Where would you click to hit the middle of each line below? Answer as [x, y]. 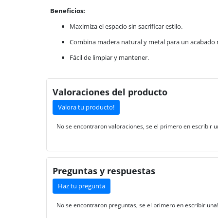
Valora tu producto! [86, 107]
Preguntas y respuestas [104, 171]
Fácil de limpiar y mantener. [109, 58]
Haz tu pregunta [81, 186]
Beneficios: [68, 11]
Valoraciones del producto [110, 92]
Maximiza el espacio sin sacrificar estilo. [126, 27]
